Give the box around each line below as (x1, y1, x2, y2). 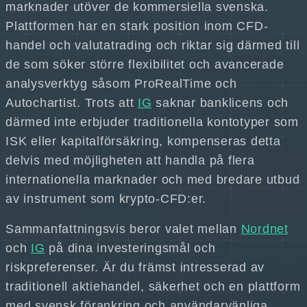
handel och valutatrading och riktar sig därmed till (5, 38, 300, 52)
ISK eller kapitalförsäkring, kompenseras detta (5, 134, 281, 148)
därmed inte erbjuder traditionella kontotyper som (5, 115, 299, 129)
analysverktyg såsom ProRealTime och (5, 77, 237, 90)
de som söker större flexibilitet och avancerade (5, 58, 284, 71)
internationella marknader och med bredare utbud (5, 173, 300, 186)
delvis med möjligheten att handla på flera (5, 153, 255, 167)
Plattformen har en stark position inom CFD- (5, 19, 269, 33)
